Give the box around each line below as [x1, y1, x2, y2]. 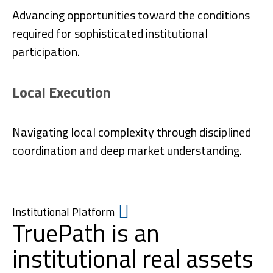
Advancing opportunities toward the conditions [12, 5, 250, 24]
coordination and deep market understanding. [12, 141, 242, 160]
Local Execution [12, 81, 111, 103]
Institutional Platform [12, 203, 115, 220]
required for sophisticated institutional [12, 24, 208, 43]
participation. [12, 42, 80, 61]
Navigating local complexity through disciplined [12, 122, 251, 141]
